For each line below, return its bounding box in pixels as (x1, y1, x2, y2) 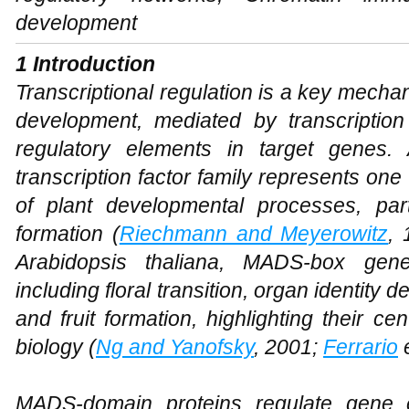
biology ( (16, 335, 96, 359)
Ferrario (323, 335, 398, 359)
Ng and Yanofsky (96, 335, 254, 359)
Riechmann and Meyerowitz (119, 222, 389, 246)
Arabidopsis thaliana (16, 250, 220, 274)
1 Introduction (16, 52, 155, 76)
